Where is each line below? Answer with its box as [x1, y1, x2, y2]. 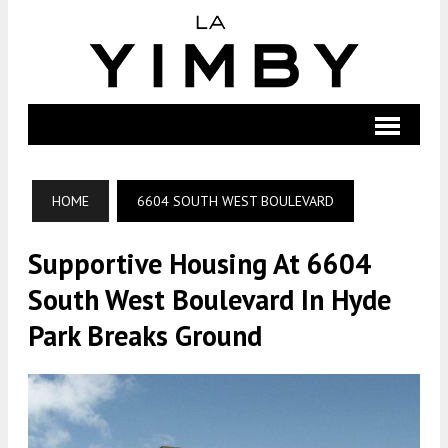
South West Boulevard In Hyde [28, 281, 391, 318]
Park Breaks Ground [28, 317, 262, 354]
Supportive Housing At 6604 [28, 245, 371, 282]
